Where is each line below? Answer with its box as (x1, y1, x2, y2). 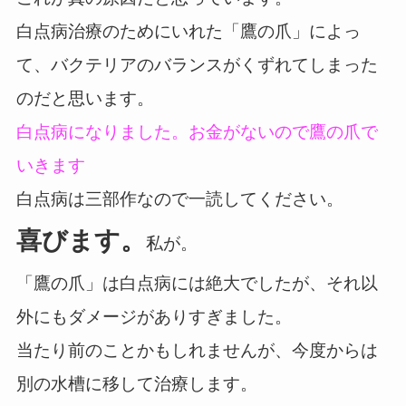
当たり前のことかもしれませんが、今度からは (15, 340, 378, 360)
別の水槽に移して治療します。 (15, 373, 257, 393)
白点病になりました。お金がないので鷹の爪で (15, 121, 378, 141)
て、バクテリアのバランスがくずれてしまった (15, 54, 378, 74)
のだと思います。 (15, 88, 154, 108)
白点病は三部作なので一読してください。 (15, 188, 343, 208)
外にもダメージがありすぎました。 (15, 306, 292, 326)
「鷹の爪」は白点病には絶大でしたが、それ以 (15, 273, 378, 293)
